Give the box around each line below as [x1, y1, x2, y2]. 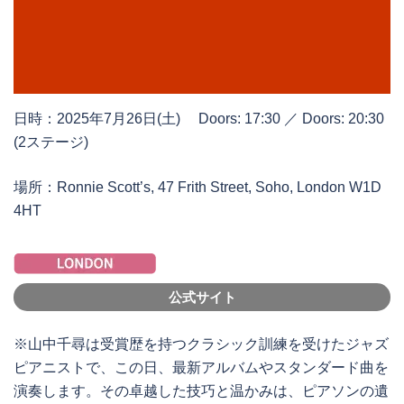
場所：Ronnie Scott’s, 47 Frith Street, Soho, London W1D [14, 179, 381, 195]
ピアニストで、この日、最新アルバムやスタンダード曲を [14, 359, 389, 375]
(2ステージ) [14, 133, 88, 150]
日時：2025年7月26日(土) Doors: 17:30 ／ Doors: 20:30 [14, 110, 384, 126]
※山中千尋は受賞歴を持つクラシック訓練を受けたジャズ [14, 335, 389, 352]
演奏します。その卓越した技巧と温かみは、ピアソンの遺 [14, 382, 389, 399]
